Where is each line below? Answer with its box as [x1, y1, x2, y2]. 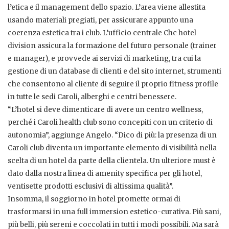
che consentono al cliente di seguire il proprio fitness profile [8, 80, 218, 89]
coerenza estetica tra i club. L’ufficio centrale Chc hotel [8, 29, 196, 38]
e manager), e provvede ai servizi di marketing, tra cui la [8, 54, 201, 63]
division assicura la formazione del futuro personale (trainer [8, 41, 217, 51]
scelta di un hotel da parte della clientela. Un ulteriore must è [8, 156, 216, 166]
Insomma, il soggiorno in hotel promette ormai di [8, 195, 180, 204]
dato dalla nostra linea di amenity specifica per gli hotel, [8, 169, 202, 178]
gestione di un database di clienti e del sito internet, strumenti [8, 67, 221, 76]
